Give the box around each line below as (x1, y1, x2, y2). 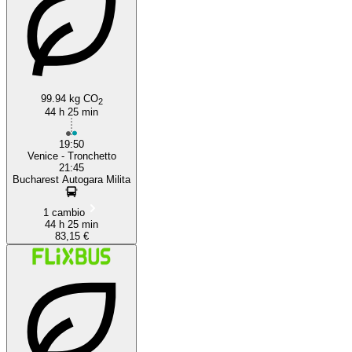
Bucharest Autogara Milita (13, 173, 130, 185)
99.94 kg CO (40, 92, 98, 104)
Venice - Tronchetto (27, 149, 116, 162)
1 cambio (42, 206, 85, 218)
